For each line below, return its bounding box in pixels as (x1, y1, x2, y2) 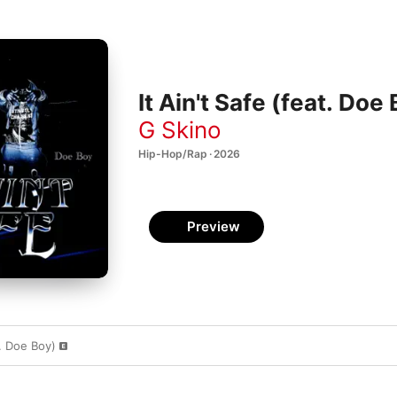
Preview (187, 218, 240, 235)
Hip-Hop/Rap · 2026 (138, 146, 240, 160)
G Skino (138, 115, 222, 144)
